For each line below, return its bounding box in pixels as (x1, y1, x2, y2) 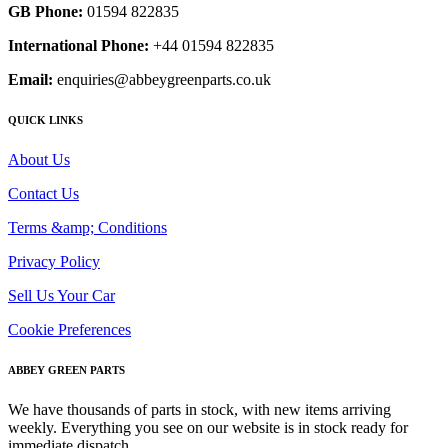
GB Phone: (8, 3, 83, 21)
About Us (8, 150, 70, 168)
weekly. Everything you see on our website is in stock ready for (8, 418, 408, 436)
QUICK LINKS (8, 114, 83, 126)
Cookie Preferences (8, 320, 131, 338)
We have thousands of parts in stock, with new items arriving (8, 400, 391, 418)
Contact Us (8, 184, 79, 202)
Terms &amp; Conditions (8, 218, 167, 236)
